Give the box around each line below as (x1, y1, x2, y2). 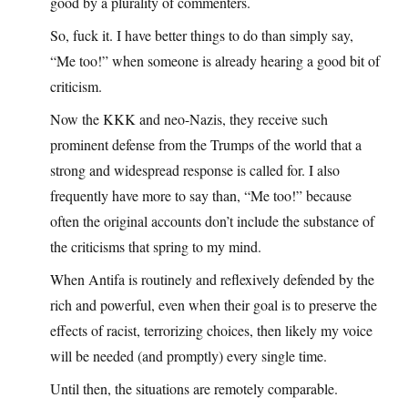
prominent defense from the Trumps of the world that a (50, 135, 362, 155)
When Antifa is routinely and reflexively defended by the (50, 270, 374, 290)
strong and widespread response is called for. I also (50, 160, 340, 180)
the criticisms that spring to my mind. (50, 237, 261, 257)
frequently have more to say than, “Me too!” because (50, 186, 352, 206)
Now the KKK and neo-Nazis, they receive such (50, 109, 328, 129)
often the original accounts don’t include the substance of (50, 211, 374, 231)
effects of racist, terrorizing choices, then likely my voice (50, 321, 372, 341)
